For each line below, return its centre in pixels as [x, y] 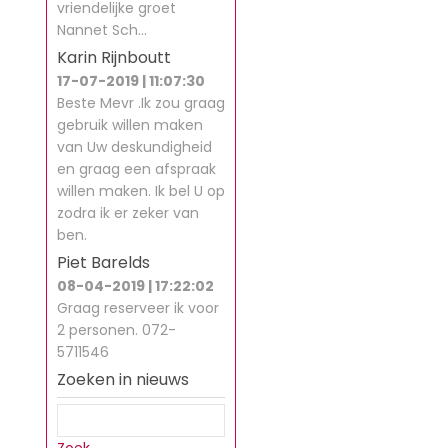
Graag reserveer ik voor [138, 308]
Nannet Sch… [102, 30]
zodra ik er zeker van [128, 213]
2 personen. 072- [116, 330]
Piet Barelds [103, 262]
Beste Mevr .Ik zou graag [141, 103]
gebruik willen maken [130, 125]
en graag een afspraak [136, 169]
